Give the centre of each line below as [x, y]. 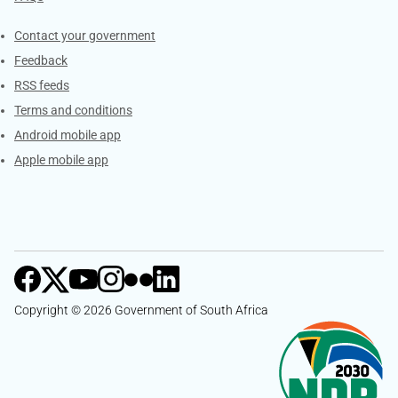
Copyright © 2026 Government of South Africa [141, 310]
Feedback [41, 61]
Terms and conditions [73, 111]
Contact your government [85, 36]
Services [54, 37]
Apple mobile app [61, 160]
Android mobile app [68, 135]
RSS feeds [42, 86]
